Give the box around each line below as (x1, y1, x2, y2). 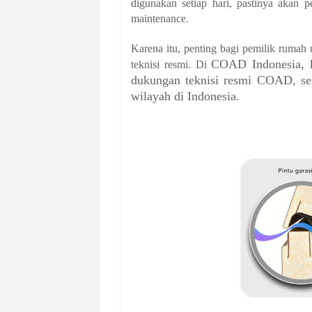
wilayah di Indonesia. (131, 89, 240, 104)
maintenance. (131, 13, 189, 25)
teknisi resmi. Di (131, 58, 212, 71)
